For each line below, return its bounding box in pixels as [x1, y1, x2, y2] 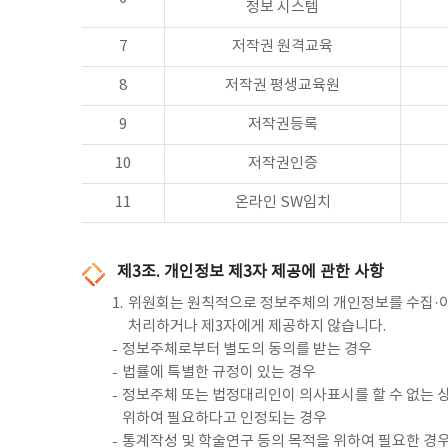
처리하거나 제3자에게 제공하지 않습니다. [128, 318, 386, 335]
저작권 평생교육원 [225, 77, 340, 94]
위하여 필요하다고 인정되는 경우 [122, 410, 327, 427]
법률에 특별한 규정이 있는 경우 [122, 364, 316, 381]
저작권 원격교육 [232, 38, 333, 55]
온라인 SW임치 [234, 194, 331, 211]
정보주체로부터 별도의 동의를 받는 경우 [122, 341, 372, 358]
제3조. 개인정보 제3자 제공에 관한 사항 [117, 263, 384, 281]
